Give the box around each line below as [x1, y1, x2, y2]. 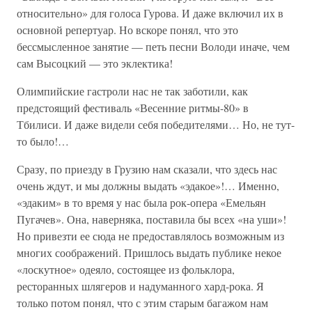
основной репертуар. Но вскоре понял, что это [17, 22, 238, 37]
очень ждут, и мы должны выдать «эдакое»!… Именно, [17, 178, 279, 193]
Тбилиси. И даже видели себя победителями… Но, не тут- [17, 117, 295, 132]
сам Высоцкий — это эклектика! [17, 56, 173, 70]
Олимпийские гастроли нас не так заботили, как [17, 84, 248, 98]
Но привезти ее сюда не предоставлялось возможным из [17, 228, 284, 243]
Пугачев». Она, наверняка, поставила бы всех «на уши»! [17, 212, 286, 226]
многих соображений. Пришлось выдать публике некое [17, 245, 281, 260]
